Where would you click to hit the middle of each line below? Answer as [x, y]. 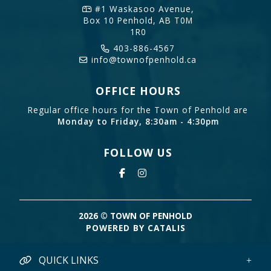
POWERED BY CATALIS [135, 228]
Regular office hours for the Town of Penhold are [138, 109]
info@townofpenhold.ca [142, 59]
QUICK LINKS [67, 260]
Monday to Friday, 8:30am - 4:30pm [138, 121]
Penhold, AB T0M [155, 20]
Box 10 [100, 20]
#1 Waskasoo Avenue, [143, 8]
